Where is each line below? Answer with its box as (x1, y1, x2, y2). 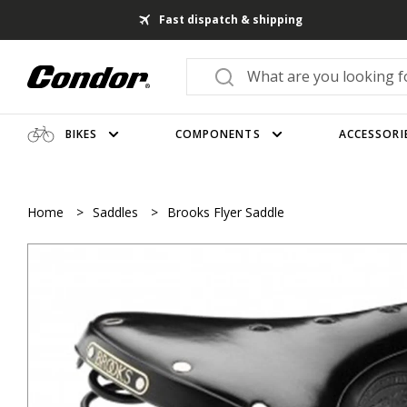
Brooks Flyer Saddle (167, 203, 284, 221)
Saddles (93, 203, 142, 221)
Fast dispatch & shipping (159, 12, 303, 27)
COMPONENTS (174, 125, 261, 142)
